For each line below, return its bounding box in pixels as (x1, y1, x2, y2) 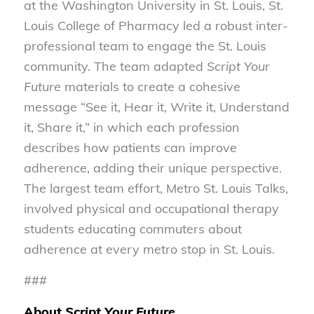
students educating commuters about (23, 221, 242, 238)
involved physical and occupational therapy (23, 200, 279, 217)
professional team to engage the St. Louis (23, 38, 266, 55)
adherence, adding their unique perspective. (23, 160, 282, 177)
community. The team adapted (23, 58, 207, 75)
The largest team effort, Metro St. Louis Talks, (23, 180, 288, 197)
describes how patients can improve (23, 139, 237, 156)
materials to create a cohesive (64, 78, 240, 95)
